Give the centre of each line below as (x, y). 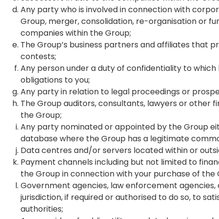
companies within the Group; (76, 33)
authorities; (42, 209)
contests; (38, 56)
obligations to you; (55, 80)
